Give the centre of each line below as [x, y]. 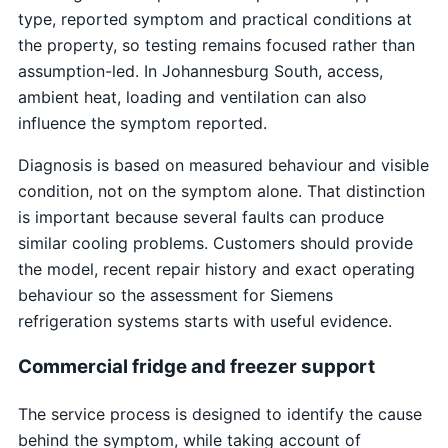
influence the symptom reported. [142, 122]
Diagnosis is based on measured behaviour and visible [223, 164]
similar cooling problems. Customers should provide [215, 242]
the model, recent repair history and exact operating [216, 268]
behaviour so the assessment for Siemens [175, 294]
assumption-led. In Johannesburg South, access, [200, 70]
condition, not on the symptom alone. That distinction [221, 190]
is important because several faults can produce [200, 216]
